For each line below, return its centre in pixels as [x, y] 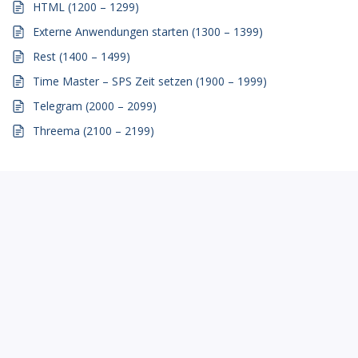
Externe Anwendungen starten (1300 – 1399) [148, 32]
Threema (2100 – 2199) [94, 131]
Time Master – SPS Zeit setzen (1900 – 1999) [150, 81]
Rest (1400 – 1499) [82, 56]
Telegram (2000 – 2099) [95, 106]
